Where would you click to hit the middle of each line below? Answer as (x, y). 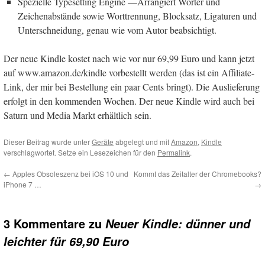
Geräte (103, 142)
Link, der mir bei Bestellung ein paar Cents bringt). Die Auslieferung (132, 87)
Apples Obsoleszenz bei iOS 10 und (70, 174)
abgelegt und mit (142, 142)
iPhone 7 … (22, 185)
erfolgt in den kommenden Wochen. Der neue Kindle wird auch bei (129, 101)
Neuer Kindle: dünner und (178, 224)
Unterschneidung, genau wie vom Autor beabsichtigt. (117, 30)
